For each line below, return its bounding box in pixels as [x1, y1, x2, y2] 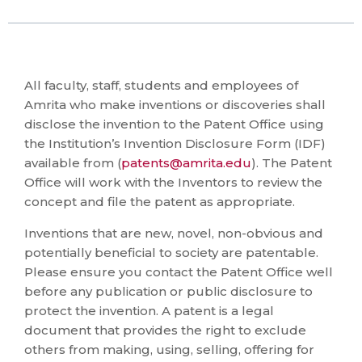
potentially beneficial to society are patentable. [24, 245, 318, 260]
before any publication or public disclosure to [24, 284, 313, 299]
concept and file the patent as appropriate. [24, 194, 295, 209]
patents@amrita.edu [121, 155, 251, 170]
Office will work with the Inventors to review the [24, 175, 322, 190]
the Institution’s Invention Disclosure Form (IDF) [24, 136, 326, 151]
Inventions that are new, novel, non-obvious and [24, 225, 323, 241]
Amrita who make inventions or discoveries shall [24, 97, 326, 112]
